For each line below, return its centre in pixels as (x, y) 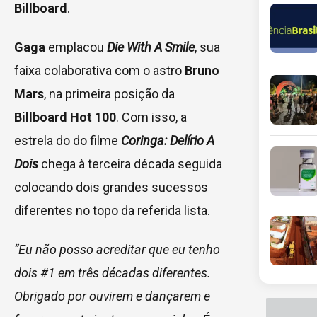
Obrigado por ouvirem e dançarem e (112, 296)
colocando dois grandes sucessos (111, 187)
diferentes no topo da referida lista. (112, 210)
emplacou (76, 47)
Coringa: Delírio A (168, 140)
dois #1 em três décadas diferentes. (113, 272)
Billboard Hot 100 (65, 117)
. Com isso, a (151, 117)
